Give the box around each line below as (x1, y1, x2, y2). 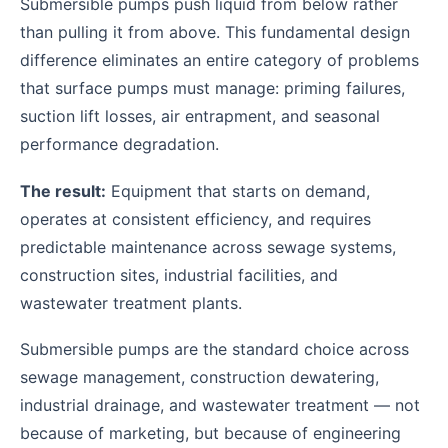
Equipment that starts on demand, (106, 180, 370, 201)
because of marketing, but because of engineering (20, 423, 401, 444)
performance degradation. (20, 134, 219, 155)
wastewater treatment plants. (20, 292, 242, 313)
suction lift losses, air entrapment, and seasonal (20, 106, 380, 127)
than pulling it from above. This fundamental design (20, 22, 410, 43)
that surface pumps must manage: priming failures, (20, 78, 405, 99)
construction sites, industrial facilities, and (20, 264, 338, 285)
